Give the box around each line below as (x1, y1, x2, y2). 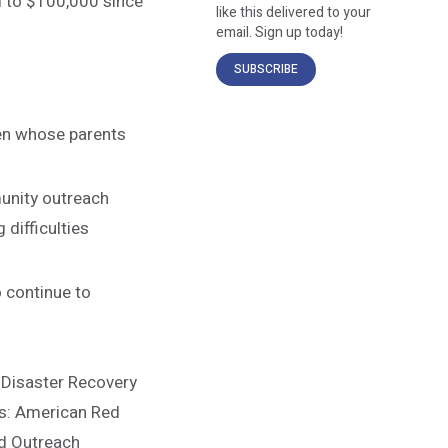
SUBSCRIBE (234, 60, 298, 79)
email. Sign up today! (216, 22, 343, 44)
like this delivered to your (216, 2, 371, 24)
